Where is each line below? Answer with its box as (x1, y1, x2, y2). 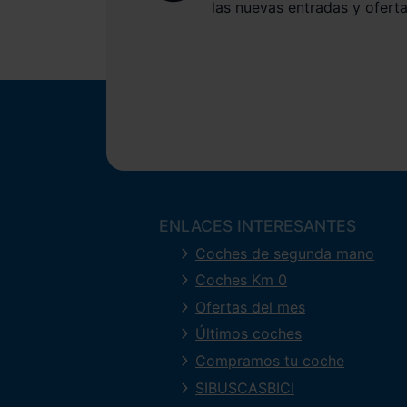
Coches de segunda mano (195, 243, 374, 263)
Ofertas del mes (195, 297, 305, 316)
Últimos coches (195, 324, 302, 343)
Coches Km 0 (195, 271, 287, 290)
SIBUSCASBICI (195, 378, 294, 397)
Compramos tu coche (195, 351, 344, 370)
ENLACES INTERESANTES (159, 215, 356, 235)
